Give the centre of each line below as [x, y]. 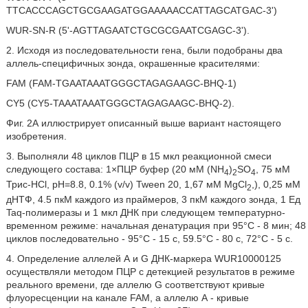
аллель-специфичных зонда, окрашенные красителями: [133, 63]
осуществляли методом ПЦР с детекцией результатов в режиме [150, 271]
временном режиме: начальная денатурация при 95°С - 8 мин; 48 [156, 225]
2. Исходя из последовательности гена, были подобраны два [144, 50]
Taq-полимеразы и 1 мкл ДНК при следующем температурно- [145, 212]
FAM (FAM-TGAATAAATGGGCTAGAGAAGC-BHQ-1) [121, 83]
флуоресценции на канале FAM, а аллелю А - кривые [127, 297]
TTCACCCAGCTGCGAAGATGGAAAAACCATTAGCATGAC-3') [141, 10]
